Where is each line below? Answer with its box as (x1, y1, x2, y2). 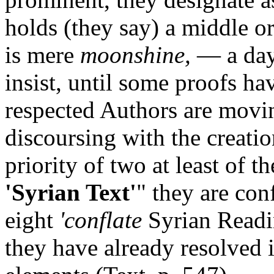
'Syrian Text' (5, 179, 136, 206)
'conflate (59, 207, 142, 234)
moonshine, (80, 42, 191, 68)
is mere (5, 42, 80, 68)
